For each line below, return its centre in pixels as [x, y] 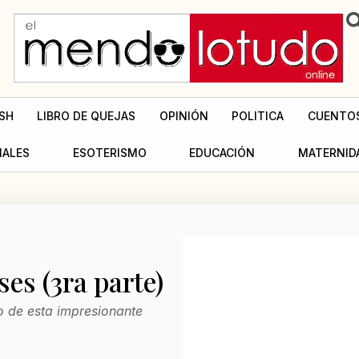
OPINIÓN [184, 115]
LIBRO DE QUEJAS [87, 115]
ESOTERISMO [109, 152]
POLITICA [258, 115]
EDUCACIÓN [222, 152]
